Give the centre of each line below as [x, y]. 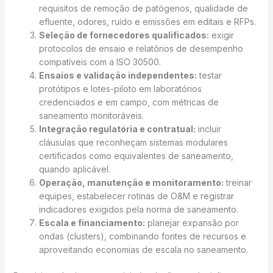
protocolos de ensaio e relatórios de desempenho [141, 49]
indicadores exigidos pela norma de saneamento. [138, 210]
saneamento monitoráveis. [91, 116]
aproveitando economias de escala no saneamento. [143, 250]
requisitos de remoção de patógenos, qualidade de [143, 9]
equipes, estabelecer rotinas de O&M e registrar [136, 196]
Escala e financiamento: [92, 223]
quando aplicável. [74, 169]
